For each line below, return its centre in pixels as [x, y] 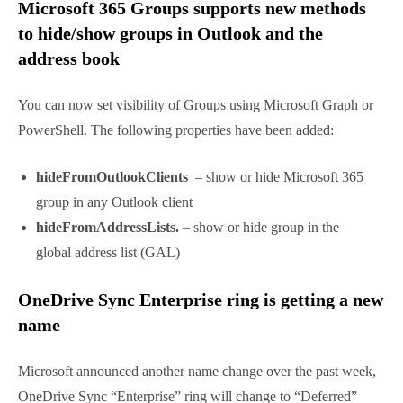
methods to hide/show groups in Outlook [201, 193]
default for [56, 49]
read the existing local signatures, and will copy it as [194, 24]
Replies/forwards [284, 49]
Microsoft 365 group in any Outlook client [178, 388]
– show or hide [268, 363]
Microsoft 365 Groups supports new [175, 168]
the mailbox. [60, 75]
